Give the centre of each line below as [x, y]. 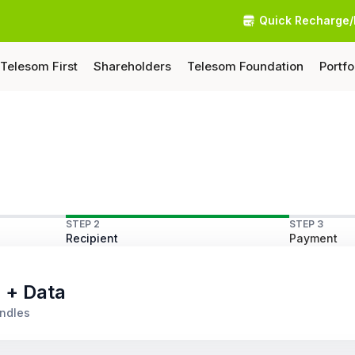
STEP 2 [83, 224]
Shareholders [132, 66]
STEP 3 [306, 224]
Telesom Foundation [245, 66]
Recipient [92, 238]
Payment [313, 238]
